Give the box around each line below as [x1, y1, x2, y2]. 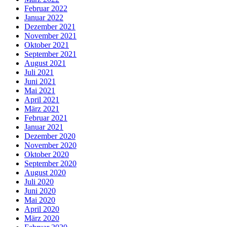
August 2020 [24, 168, 66, 177]
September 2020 [24, 159, 77, 168]
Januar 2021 [24, 122, 63, 131]
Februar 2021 [24, 113, 67, 122]
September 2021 [24, 49, 77, 58]
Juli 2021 [24, 67, 54, 77]
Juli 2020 [24, 177, 54, 186]
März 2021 [24, 104, 59, 113]
